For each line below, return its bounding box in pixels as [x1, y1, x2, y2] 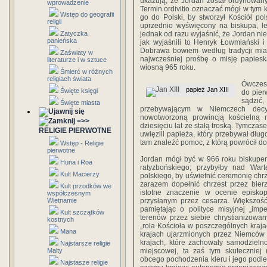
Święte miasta [60, 99, 100, 106]
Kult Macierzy [60, 170, 100, 178]
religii [47, 18, 61, 25]
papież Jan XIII [186, 86, 229, 93]
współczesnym [47, 190, 91, 197]
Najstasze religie [60, 259, 108, 266]
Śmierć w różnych [60, 68, 113, 75]
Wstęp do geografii [60, 11, 114, 18]
